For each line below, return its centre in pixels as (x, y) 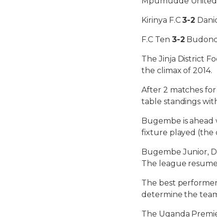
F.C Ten (157, 39)
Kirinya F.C (162, 20)
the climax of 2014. (177, 70)
